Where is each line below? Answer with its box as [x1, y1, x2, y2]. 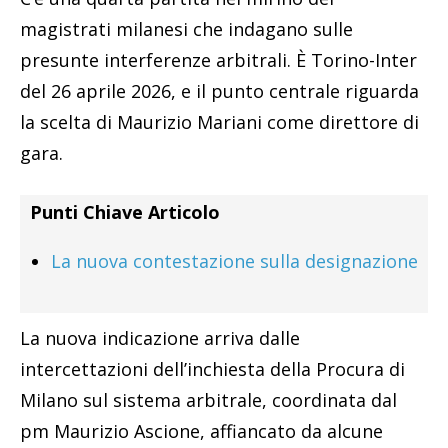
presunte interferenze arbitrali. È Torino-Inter [20, 48, 417, 73]
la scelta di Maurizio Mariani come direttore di [20, 110, 419, 135]
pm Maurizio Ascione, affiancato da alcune [20, 419, 383, 444]
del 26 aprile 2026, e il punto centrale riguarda [20, 79, 419, 104]
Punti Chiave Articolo [30, 200, 220, 225]
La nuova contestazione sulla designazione [51, 249, 418, 274]
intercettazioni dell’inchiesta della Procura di [20, 357, 405, 382]
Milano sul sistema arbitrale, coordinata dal [20, 388, 397, 413]
